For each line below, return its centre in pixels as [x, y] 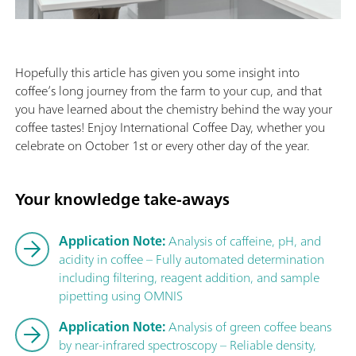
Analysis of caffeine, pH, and [243, 240]
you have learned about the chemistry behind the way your [174, 108]
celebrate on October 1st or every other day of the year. [163, 145]
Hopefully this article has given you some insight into [157, 72]
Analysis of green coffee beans [248, 326]
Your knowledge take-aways [122, 199]
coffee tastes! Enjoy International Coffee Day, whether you [170, 127]
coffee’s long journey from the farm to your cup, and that [168, 90]
